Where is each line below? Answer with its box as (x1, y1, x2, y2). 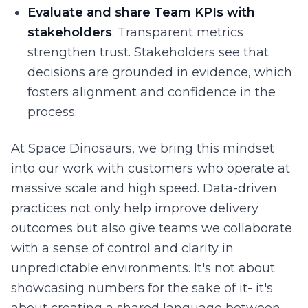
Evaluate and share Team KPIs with (27, 5, 255, 20)
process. (27, 104, 77, 120)
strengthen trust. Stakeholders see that (27, 45, 269, 60)
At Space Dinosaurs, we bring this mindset (11, 141, 274, 156)
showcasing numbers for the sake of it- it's (11, 280, 273, 296)
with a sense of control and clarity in (11, 241, 234, 256)
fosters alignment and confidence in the (27, 85, 276, 100)
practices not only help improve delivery (11, 201, 258, 216)
